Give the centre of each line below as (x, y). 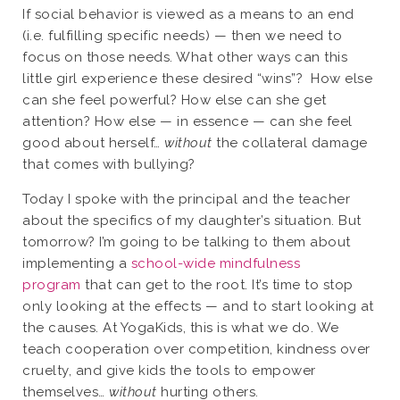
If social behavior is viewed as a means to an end (188, 15)
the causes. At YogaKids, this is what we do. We (181, 328)
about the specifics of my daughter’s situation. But (192, 221)
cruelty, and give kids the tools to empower (169, 371)
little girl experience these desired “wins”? (162, 79)
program (52, 285)
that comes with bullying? (109, 165)
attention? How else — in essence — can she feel (187, 122)
